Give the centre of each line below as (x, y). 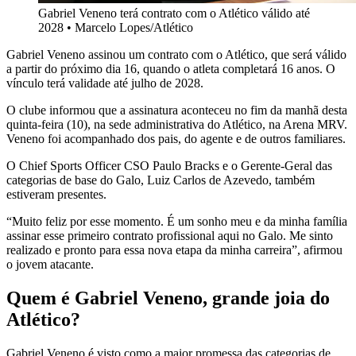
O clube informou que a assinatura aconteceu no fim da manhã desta (177, 110)
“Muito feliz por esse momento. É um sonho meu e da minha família (177, 222)
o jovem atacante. (50, 265)
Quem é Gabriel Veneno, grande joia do (168, 298)
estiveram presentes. (56, 195)
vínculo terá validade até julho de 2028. (105, 83)
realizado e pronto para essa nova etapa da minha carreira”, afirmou (174, 250)
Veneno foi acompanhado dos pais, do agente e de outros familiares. (176, 139)
